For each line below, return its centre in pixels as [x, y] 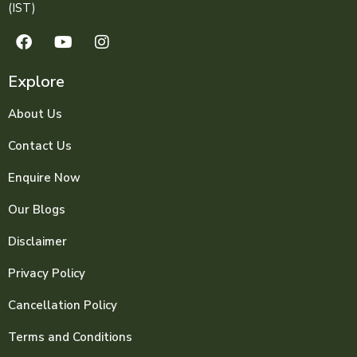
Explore [36, 81]
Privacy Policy [47, 273]
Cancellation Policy [63, 305]
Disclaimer [37, 241]
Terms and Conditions [70, 337]
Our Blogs [37, 209]
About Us [35, 114]
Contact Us [40, 145]
